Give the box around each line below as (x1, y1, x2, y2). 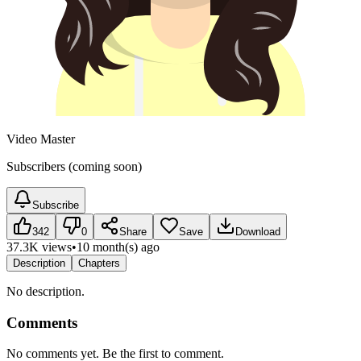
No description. (6, 284, 85, 298)
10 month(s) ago (77, 239, 160, 254)
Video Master (6, 131, 75, 146)
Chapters (78, 256, 120, 269)
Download (235, 225, 280, 238)
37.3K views (6, 239, 72, 254)
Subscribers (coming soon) (6, 159, 142, 173)
